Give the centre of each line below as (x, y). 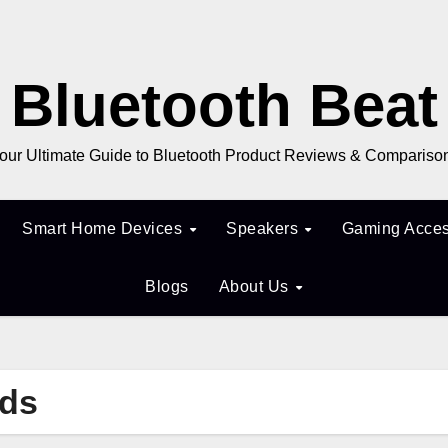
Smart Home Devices (104, 228)
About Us (256, 286)
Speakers (264, 228)
